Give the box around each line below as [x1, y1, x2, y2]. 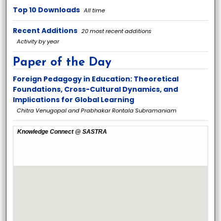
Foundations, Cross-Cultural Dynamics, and [13, 84, 179, 95]
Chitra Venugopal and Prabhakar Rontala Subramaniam [17, 107, 177, 115]
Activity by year [17, 37, 60, 46]
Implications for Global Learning [13, 95, 135, 105]
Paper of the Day [13, 57, 112, 69]
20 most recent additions [81, 27, 152, 36]
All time [84, 6, 106, 15]
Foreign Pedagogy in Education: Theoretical [13, 74, 179, 84]
